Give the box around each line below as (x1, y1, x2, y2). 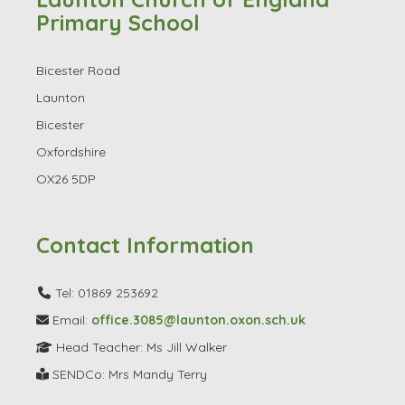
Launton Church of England (36, 80, 329, 108)
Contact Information (36, 325, 254, 353)
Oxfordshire (36, 238, 106, 255)
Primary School (36, 103, 200, 131)
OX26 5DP (36, 265, 96, 282)
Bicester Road (36, 156, 120, 174)
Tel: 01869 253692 (52, 379, 159, 396)
